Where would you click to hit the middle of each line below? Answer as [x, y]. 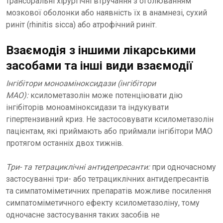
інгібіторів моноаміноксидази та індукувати [87, 108]
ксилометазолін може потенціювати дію [106, 96]
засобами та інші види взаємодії [99, 66]
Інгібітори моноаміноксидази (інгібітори [81, 84]
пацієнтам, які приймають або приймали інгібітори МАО [109, 131]
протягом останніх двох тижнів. [65, 143]
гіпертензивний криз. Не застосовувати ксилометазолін [110, 119]
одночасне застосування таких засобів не [83, 215]
